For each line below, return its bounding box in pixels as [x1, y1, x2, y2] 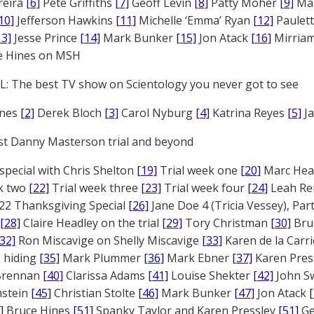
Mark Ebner [164, 250, 232, 266]
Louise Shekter [168, 268, 253, 283]
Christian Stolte [51, 285, 138, 301]
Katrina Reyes [210, 105, 287, 121]
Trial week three [49, 180, 141, 196]
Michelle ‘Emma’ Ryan [136, 13, 253, 28]
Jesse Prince [11, 30, 80, 46]
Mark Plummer [60, 250, 144, 266]
